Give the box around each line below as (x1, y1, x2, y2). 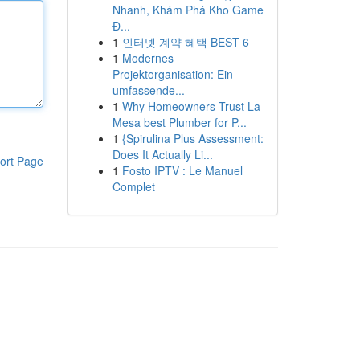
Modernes (121, 50, 174, 66)
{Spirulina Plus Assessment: (121, 130, 264, 146)
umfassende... (112, 82, 185, 98)
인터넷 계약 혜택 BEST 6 (121, 34, 249, 50)
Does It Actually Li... (112, 146, 213, 162)
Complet (112, 178, 155, 194)
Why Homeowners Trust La (121, 98, 260, 114)
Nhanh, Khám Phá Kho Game (112, 2, 264, 18)
